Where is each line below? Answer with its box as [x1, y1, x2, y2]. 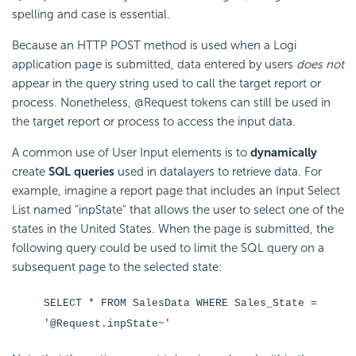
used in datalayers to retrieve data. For [114, 164, 322, 180]
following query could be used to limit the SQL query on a [12, 241, 324, 256]
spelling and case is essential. [12, 7, 170, 22]
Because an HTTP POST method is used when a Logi [12, 38, 296, 53]
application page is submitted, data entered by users [12, 57, 296, 72]
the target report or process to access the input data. [12, 114, 296, 130]
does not [296, 57, 344, 72]
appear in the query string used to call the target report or [12, 76, 321, 91]
